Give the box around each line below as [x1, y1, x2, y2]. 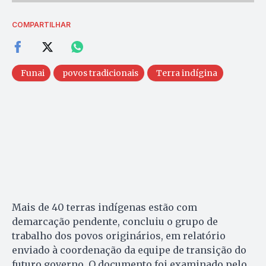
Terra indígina [156, 67, 217, 78]
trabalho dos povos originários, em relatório [12, 229, 226, 242]
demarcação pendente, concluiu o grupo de [12, 215, 218, 227]
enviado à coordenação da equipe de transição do [12, 243, 246, 256]
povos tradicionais [62, 67, 138, 78]
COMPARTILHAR [12, 20, 71, 29]
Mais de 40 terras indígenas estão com [12, 201, 197, 213]
